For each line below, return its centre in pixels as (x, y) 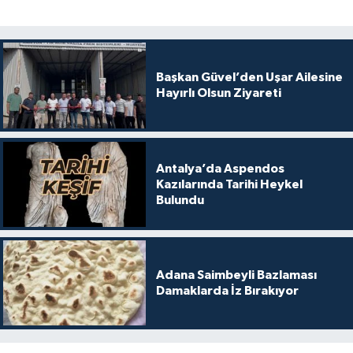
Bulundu (180, 200)
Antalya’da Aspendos (220, 168)
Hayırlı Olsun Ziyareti (218, 93)
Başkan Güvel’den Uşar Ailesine (249, 78)
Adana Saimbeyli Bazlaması (236, 275)
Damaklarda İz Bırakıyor (227, 291)
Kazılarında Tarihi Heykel (229, 184)
